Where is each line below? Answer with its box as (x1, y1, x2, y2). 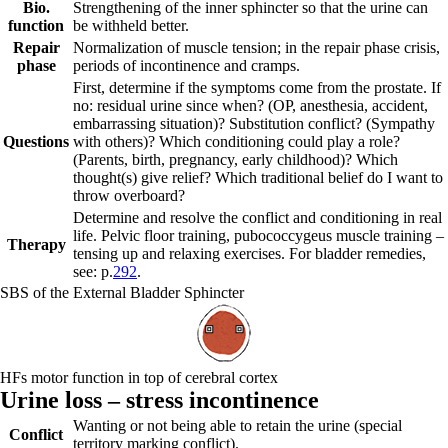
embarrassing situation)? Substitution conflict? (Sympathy (73, 115, 435, 132)
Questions (3, 133, 69, 150)
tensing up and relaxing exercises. (73, 245, 289, 262)
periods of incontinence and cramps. (73, 57, 300, 74)
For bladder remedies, (289, 245, 426, 262)
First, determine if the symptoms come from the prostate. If (73, 79, 441, 96)
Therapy (6, 236, 66, 253)
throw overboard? (73, 187, 185, 204)
